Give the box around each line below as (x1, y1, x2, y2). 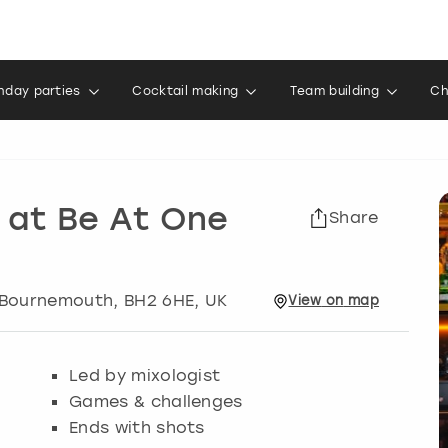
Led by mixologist (69, 365, 221, 386)
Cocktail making (132, 84, 239, 98)
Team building (289, 84, 379, 98)
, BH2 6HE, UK (113, 291, 228, 310)
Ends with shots (69, 417, 205, 438)
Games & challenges (69, 391, 243, 412)
